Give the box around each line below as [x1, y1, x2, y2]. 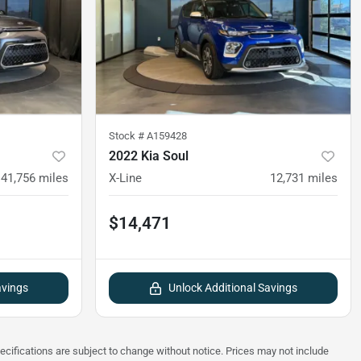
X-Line [109, 170, 142, 185]
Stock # [109, 129, 147, 142]
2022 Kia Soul [109, 147, 189, 164]
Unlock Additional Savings [168, 280, 297, 294]
